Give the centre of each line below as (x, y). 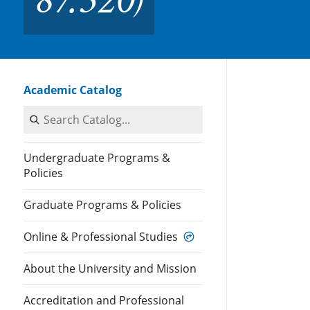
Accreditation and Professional (104, 300)
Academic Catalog (73, 90)
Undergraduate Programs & (97, 158)
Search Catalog (74, 125)
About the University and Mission (110, 268)
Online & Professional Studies (101, 237)
